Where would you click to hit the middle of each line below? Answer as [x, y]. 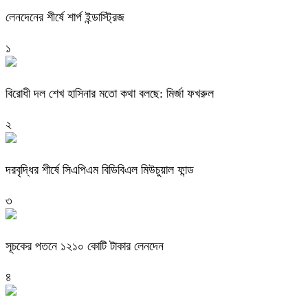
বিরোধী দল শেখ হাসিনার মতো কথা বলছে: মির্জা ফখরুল [110, 93]
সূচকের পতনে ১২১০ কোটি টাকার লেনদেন [85, 246]
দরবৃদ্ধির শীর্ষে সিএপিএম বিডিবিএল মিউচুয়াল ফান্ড [100, 169]
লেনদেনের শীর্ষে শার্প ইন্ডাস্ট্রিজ [65, 18]
